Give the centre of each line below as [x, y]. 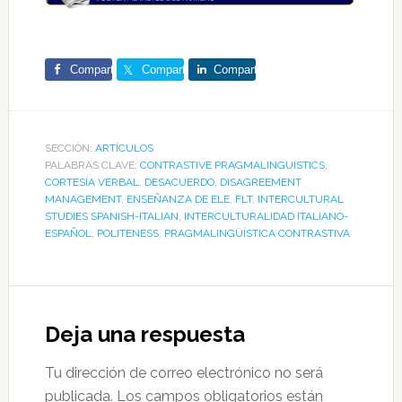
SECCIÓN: [70, 149]
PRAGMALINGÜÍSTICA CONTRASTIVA [257, 234]
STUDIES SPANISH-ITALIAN [111, 217]
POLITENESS [127, 234]
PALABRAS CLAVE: [92, 166]
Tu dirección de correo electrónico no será [184, 373]
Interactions [85, 334]
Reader [54, 301]
